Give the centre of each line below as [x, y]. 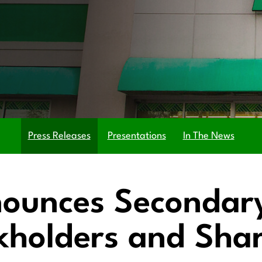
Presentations [137, 136]
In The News [208, 136]
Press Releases [59, 136]
